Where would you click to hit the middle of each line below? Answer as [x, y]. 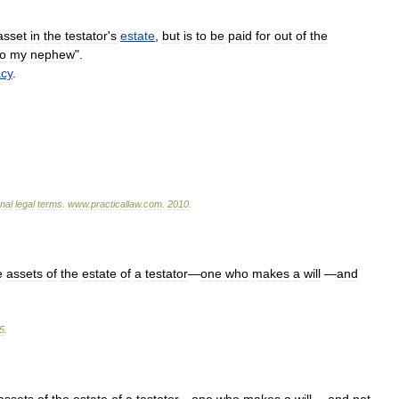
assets [24, 273]
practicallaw [116, 204]
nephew [53, 54]
